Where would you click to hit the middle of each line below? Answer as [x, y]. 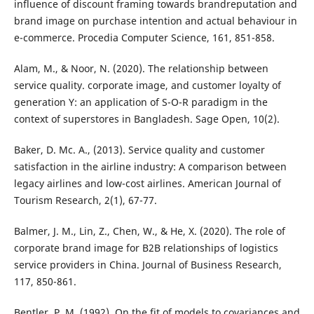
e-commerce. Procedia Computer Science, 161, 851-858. [144, 38]
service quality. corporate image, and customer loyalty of [147, 86]
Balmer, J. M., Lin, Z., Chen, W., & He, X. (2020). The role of [149, 231]
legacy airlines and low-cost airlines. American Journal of [147, 184]
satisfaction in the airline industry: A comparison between [150, 167]
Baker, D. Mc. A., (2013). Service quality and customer [139, 150]
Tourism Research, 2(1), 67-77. [85, 200]
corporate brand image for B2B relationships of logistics [146, 248]
